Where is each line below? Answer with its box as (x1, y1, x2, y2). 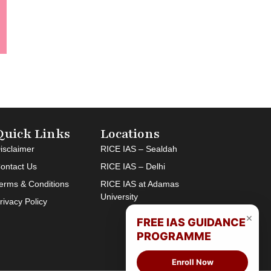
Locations (100, 125, 160, 143)
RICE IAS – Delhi (100, 161, 165, 171)
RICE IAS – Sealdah (100, 143, 177, 154)
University (100, 191, 138, 201)
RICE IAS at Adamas (100, 178, 179, 189)
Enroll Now (171, 257, 214, 267)
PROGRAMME (137, 230, 211, 243)
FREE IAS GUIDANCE (137, 216, 246, 229)
